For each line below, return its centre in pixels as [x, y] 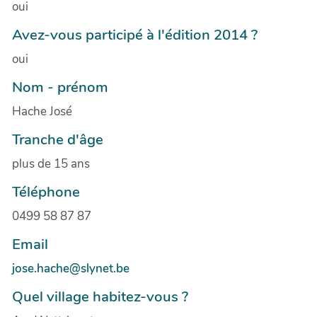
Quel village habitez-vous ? [100, 296]
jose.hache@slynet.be [71, 268]
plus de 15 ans [51, 163]
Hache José [42, 111]
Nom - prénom [60, 87]
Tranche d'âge [58, 139]
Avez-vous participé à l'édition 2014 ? [135, 34]
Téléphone [46, 191]
